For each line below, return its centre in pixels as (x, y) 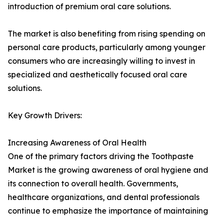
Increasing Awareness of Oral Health (77, 143)
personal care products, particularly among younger (107, 47)
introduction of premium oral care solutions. (89, 7)
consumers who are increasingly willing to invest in (101, 61)
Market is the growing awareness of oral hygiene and (108, 170)
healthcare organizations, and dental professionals (104, 197)
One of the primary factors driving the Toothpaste (101, 156)
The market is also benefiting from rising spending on (107, 34)
